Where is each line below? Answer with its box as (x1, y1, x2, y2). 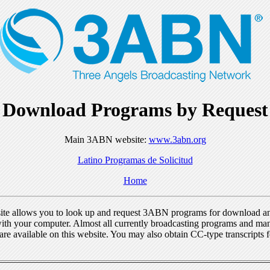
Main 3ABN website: (64, 134, 149, 145)
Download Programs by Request (2, 99, 268, 121)
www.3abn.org (148, 134, 206, 145)
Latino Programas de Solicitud (77, 154, 193, 165)
